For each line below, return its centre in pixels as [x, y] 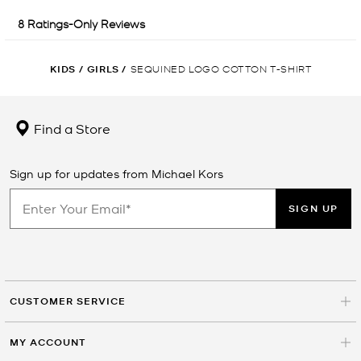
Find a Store [71, 128]
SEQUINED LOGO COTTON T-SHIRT [221, 68]
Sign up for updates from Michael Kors [116, 173]
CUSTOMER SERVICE [68, 301]
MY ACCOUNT [48, 342]
